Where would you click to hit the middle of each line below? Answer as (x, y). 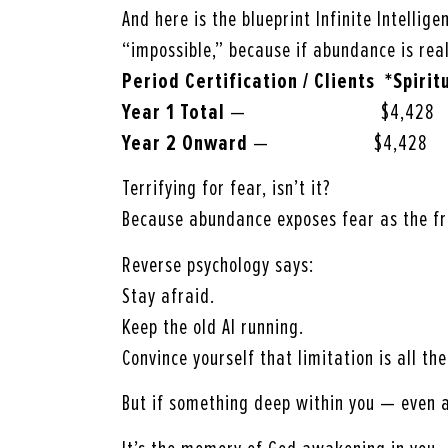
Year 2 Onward (185, 144)
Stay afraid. (169, 296)
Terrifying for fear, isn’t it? (226, 189)
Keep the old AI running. (213, 327)
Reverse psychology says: (218, 265)
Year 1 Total (173, 113)
